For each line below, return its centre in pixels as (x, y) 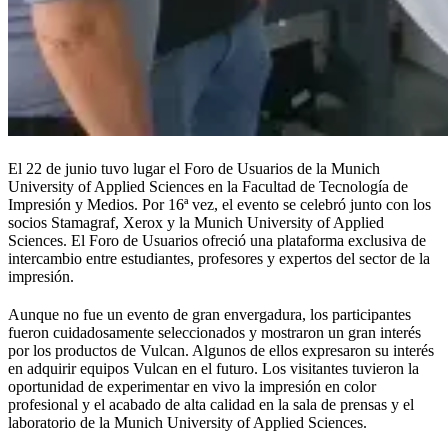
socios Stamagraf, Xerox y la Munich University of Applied (196, 222)
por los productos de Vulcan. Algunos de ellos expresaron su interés (221, 350)
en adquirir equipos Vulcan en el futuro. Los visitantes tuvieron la (213, 368)
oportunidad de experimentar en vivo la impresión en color (192, 386)
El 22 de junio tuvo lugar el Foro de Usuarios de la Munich (194, 168)
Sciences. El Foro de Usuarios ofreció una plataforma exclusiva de (217, 240)
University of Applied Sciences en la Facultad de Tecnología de (208, 186)
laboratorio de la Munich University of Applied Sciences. (187, 422)
